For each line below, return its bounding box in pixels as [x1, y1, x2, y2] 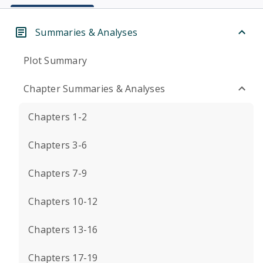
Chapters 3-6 [28, 139, 87, 151]
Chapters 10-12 [28, 195, 98, 208]
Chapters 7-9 [28, 167, 87, 180]
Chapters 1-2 [28, 110, 87, 123]
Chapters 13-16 [28, 223, 98, 236]
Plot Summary [23, 54, 87, 67]
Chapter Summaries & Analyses [23, 82, 165, 95]
